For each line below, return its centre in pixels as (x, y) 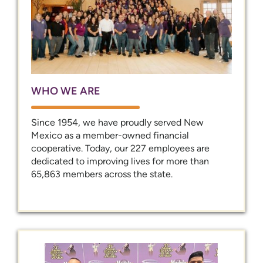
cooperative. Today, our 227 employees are (120, 148)
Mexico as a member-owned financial (110, 135)
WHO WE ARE (66, 91)
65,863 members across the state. (102, 174)
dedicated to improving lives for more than (120, 161)
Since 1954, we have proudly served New (117, 122)
